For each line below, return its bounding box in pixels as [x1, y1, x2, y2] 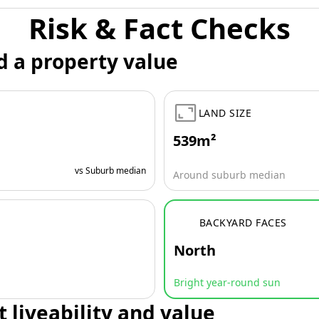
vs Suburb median [75, 164, 146, 177]
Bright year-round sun [174, 276, 281, 289]
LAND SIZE [199, 105, 252, 120]
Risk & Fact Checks [28, 9, 291, 48]
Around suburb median [173, 168, 286, 182]
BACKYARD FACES [199, 215, 287, 229]
